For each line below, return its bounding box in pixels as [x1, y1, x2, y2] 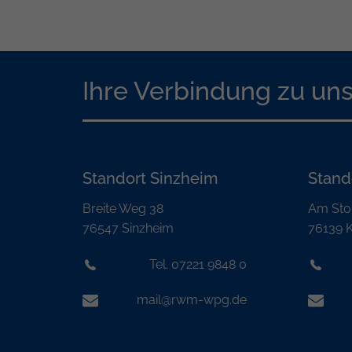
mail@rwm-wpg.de [137, 292, 247, 308]
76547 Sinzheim [82, 220, 174, 236]
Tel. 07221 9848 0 [149, 256, 247, 272]
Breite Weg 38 [82, 200, 163, 216]
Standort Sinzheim [82, 168, 218, 188]
